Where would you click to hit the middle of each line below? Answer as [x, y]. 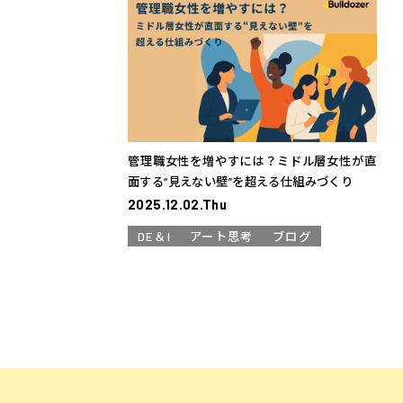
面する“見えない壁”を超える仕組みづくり [241, 182]
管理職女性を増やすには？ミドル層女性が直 [252, 161]
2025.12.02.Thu [178, 205]
